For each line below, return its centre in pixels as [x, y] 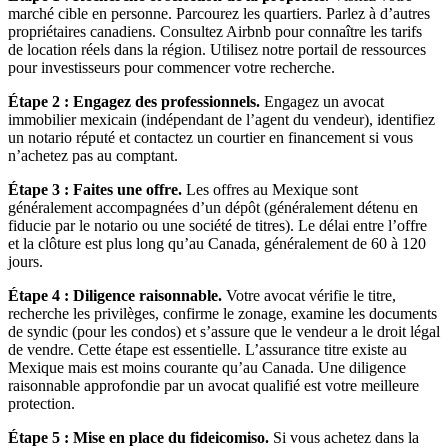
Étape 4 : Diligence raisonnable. [115, 295]
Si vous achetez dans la [344, 437]
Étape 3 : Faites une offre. [95, 189]
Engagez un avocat [322, 101]
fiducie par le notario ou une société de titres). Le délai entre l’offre [217, 225]
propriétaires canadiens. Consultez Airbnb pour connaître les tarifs [215, 31]
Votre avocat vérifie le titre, [309, 295]
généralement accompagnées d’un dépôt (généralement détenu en [213, 207]
